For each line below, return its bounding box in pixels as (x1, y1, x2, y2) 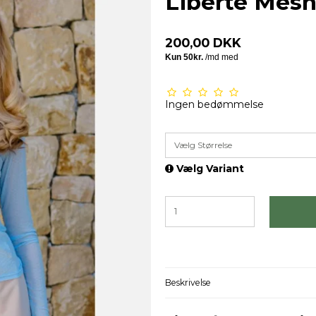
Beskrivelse (165, 277, 211, 288)
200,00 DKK (165, 35, 241, 50)
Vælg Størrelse (174, 139, 232, 150)
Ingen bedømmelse (165, 97, 264, 111)
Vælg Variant (174, 162, 244, 175)
